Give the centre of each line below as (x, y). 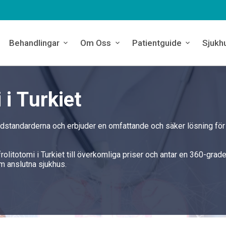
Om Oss (96, 43)
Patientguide (157, 43)
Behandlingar (34, 43)
